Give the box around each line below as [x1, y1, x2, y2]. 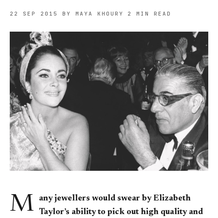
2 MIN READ [127, 10, 172, 17]
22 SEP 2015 [10, 10, 58, 17]
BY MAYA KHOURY [62, 10, 124, 17]
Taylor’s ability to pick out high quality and [39, 208, 203, 217]
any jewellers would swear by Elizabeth [39, 194, 191, 203]
